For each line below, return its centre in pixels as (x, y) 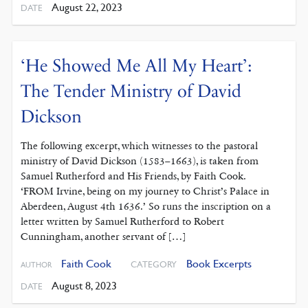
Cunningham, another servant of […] (103, 236)
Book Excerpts (219, 263)
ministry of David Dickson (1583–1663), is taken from (140, 161)
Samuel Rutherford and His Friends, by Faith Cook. (133, 176)
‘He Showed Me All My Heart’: (137, 65)
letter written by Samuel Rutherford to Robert (123, 221)
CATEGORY (154, 264)
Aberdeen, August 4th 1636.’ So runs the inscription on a (146, 206)
